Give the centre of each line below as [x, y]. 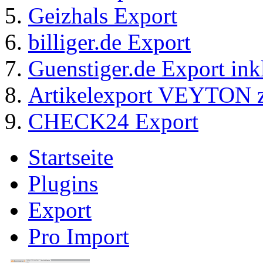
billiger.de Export [109, 42]
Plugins [63, 184]
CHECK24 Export [113, 122]
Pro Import [79, 237]
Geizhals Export [103, 16]
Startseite [71, 157]
